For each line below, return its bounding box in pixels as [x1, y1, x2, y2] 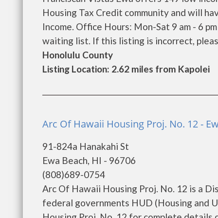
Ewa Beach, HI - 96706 [42, 155, 136, 166]
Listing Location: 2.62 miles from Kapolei [42, 63, 210, 74]
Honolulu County [42, 49, 113, 60]
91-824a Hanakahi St [42, 141, 129, 152]
